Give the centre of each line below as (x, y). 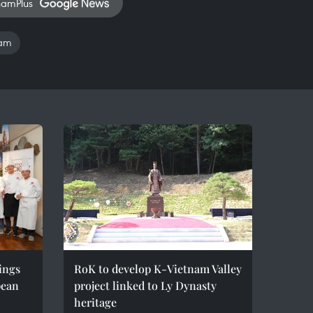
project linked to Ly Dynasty (145, 285)
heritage (95, 302)
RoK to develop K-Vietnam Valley (158, 269)
